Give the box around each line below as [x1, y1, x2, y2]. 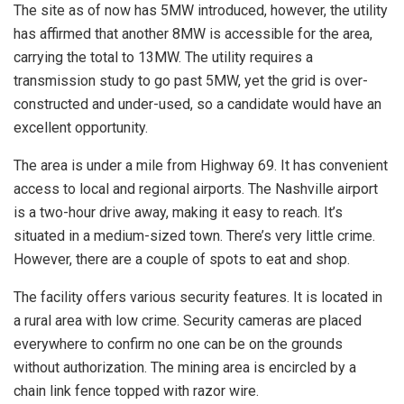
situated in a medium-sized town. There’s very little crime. [14, 227, 375, 245]
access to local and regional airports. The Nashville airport [14, 180, 378, 198]
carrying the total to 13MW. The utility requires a [14, 49, 313, 67]
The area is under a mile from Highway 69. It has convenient [14, 157, 388, 175]
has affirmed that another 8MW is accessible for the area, [14, 25, 372, 43]
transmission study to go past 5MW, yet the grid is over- [14, 72, 368, 90]
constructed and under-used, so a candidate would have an [14, 96, 381, 114]
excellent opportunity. [14, 119, 148, 137]
